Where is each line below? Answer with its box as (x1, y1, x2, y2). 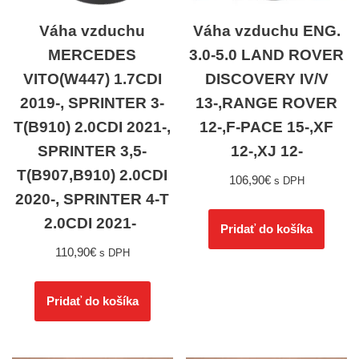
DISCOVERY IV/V (204, 70, 329, 87)
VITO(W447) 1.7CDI (22, 70, 162, 87)
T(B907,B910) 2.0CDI (17, 166, 168, 184)
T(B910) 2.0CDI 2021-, (14, 118, 171, 135)
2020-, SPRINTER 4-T (15, 190, 170, 208)
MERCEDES (48, 46, 137, 63)
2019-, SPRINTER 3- (20, 94, 165, 111)
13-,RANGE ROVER (196, 94, 338, 111)
